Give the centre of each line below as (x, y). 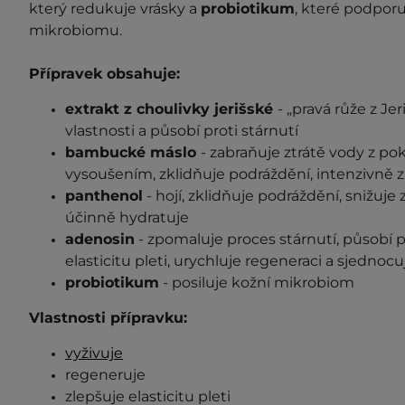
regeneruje (105, 374)
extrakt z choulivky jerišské (171, 108)
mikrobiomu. (75, 30)
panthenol (104, 195)
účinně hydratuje (129, 217)
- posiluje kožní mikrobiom (257, 282)
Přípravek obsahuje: (104, 73)
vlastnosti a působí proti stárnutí (182, 130)
